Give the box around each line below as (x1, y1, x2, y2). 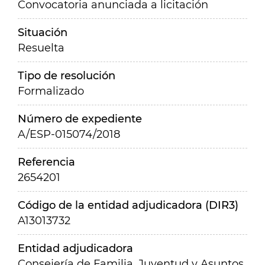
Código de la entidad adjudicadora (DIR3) (18, 199, 238, 212)
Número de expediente (18, 112, 142, 125)
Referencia (18, 156, 75, 169)
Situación (18, 26, 67, 39)
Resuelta (18, 41, 64, 54)
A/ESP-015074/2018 (18, 128, 120, 141)
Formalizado (18, 85, 84, 98)
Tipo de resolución (18, 69, 115, 82)
